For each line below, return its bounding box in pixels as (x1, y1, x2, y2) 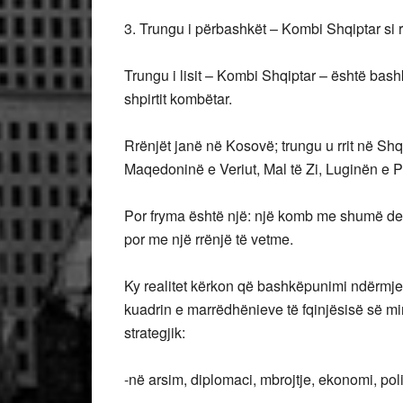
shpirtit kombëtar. (124, 88, 232, 109)
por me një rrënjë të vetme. (124, 228, 293, 249)
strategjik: (124, 322, 185, 343)
